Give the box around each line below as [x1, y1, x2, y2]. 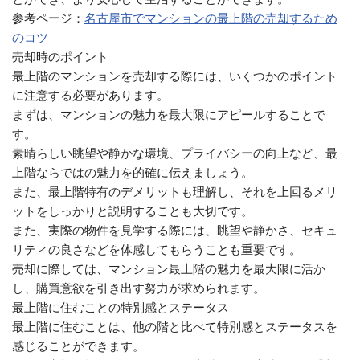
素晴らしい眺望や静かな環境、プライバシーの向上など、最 [12, 146, 337, 160]
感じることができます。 [12, 339, 145, 353]
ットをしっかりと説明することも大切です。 [12, 204, 253, 218]
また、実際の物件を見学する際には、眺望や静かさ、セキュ [12, 223, 337, 237]
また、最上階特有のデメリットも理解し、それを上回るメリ [12, 185, 337, 198]
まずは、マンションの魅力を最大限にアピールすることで [12, 108, 325, 121]
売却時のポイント [12, 50, 108, 63]
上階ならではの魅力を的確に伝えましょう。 [12, 166, 253, 179]
